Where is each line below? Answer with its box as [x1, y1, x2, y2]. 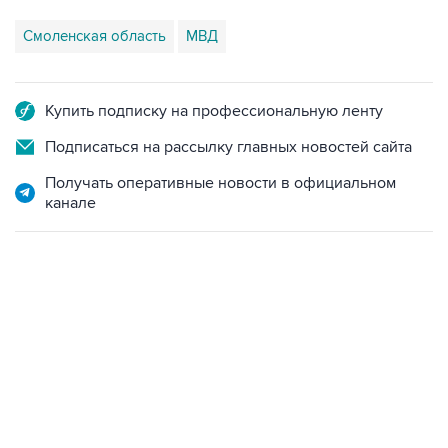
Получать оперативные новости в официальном [45, 173, 396, 193]
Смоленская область [23, 27, 166, 45]
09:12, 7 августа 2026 [15, 332, 141, 348]
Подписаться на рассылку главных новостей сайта [45, 137, 412, 157]
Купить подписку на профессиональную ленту [45, 101, 383, 121]
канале [45, 193, 96, 213]
